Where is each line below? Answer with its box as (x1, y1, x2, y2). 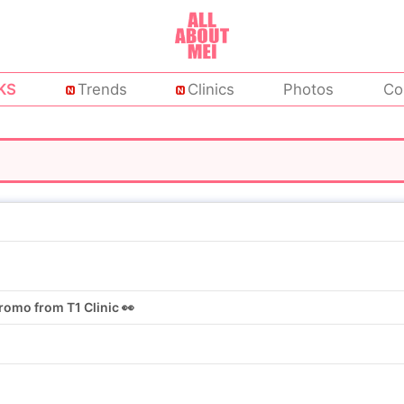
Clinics (188, 80, 234, 99)
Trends (77, 80, 127, 99)
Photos (283, 80, 335, 99)
